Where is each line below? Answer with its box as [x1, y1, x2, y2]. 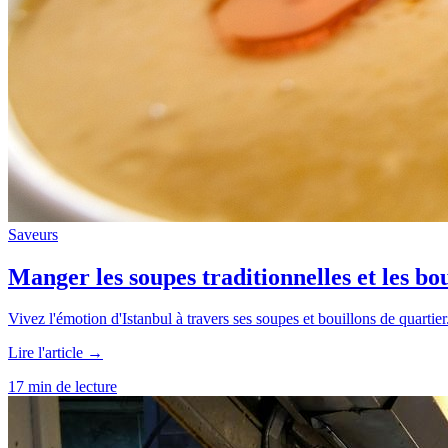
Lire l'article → [8, 344, 103, 362]
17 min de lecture [8, 378, 117, 396]
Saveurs [8, 225, 58, 243]
